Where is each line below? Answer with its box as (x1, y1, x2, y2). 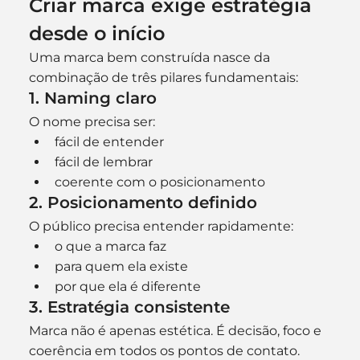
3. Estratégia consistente (28, 297, 230, 317)
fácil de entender (54, 133, 164, 149)
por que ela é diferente (54, 278, 201, 294)
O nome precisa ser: (28, 113, 155, 129)
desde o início (28, 21, 165, 45)
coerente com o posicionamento (54, 174, 265, 190)
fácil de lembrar (54, 153, 153, 170)
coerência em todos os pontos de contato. (28, 342, 300, 358)
